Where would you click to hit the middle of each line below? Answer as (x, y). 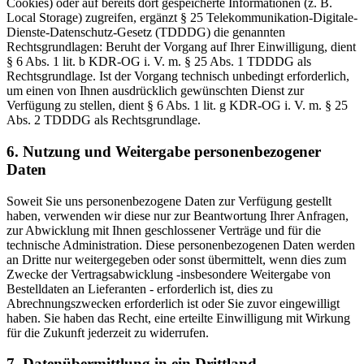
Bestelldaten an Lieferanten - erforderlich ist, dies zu (140, 288)
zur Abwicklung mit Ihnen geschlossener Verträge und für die (164, 230)
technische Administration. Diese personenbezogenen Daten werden (181, 245)
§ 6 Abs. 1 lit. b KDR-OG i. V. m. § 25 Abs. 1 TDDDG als (159, 62)
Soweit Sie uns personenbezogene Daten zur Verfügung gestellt (169, 201)
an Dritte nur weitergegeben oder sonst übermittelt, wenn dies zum (176, 259)
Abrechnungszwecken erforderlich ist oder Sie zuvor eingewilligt (173, 303)
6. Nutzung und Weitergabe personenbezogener (164, 151)
